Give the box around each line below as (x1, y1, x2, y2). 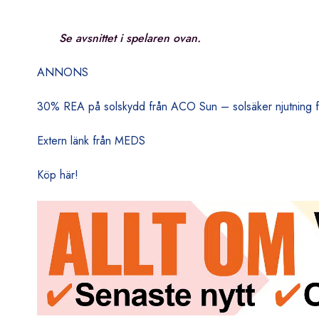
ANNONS (37, 64, 88, 81)
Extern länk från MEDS (37, 132, 145, 150)
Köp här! (37, 167, 78, 184)
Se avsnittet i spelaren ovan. (56, 30, 201, 47)
